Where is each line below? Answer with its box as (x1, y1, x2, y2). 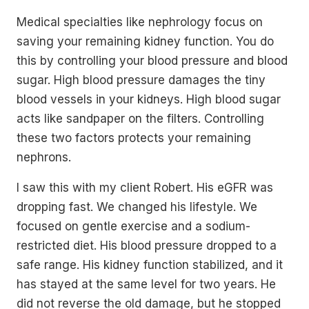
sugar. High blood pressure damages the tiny (17, 73, 266, 87)
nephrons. (17, 150, 71, 164)
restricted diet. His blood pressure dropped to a (17, 239, 277, 252)
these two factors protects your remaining (17, 131, 251, 145)
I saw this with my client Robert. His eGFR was (17, 181, 273, 195)
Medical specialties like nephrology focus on (17, 15, 263, 29)
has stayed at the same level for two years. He (17, 277, 276, 291)
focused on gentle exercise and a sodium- (17, 219, 250, 233)
